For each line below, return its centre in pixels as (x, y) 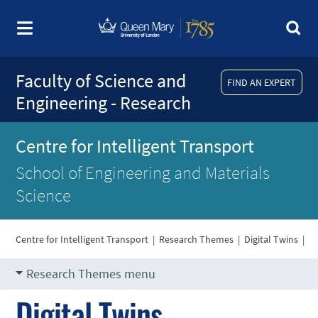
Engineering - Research (104, 103)
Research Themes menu (91, 274)
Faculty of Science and (101, 81)
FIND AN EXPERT (261, 82)
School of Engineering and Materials (143, 172)
